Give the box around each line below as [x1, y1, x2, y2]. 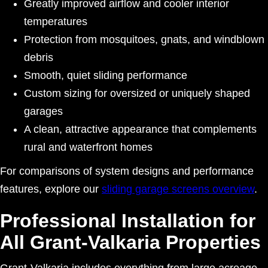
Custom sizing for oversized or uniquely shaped [24, 87, 250, 99]
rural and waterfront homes [24, 141, 153, 153]
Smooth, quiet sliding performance [24, 69, 187, 81]
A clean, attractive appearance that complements [24, 123, 257, 135]
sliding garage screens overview [102, 182, 254, 195]
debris [24, 51, 53, 63]
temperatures [24, 15, 87, 28]
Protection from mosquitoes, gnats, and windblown [24, 33, 264, 45]
